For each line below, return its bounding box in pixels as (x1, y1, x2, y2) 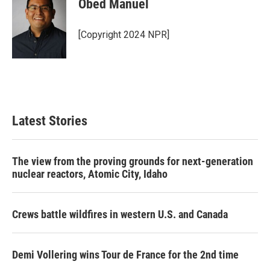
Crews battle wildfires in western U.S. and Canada (12, 207, 228, 221)
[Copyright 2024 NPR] (78, 28, 169, 40)
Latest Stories (12, 113, 87, 128)
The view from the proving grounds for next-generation (12, 154, 253, 168)
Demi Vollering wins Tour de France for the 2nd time (12, 248, 239, 261)
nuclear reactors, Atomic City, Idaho (12, 167, 168, 180)
